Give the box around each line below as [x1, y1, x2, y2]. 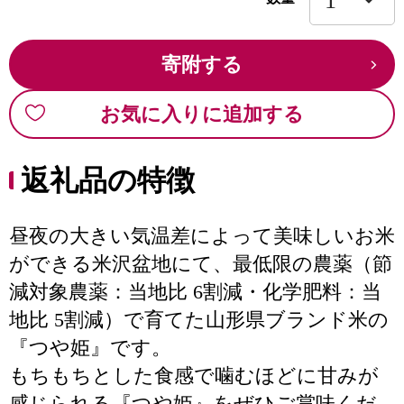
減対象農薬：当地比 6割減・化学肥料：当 [9, 280, 381, 303]
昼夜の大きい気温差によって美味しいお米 [9, 225, 395, 247]
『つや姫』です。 [9, 336, 171, 359]
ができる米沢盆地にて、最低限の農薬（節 [9, 252, 392, 275]
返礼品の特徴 [21, 164, 195, 197]
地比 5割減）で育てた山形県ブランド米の [9, 308, 389, 331]
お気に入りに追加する [100, 103, 304, 125]
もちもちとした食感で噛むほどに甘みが [9, 364, 379, 387]
